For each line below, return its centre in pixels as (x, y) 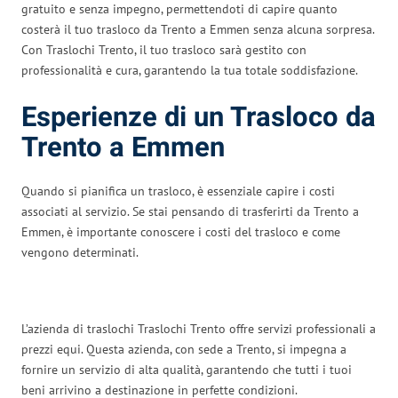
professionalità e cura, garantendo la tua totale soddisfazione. (190, 70)
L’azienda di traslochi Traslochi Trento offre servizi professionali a (199, 328)
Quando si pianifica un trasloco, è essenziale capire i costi (178, 191)
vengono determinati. (80, 252)
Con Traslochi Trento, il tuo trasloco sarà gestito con (164, 49)
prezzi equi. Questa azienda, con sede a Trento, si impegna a (184, 349)
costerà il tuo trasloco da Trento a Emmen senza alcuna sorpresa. (198, 29)
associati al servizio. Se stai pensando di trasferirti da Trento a (190, 211)
